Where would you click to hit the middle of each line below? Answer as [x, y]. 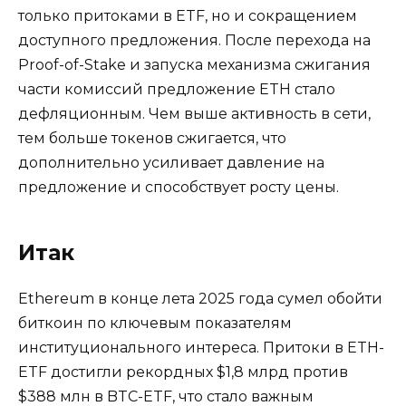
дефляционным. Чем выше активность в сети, [194, 113]
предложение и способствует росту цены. [179, 187]
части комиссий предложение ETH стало [177, 89]
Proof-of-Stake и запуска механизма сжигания [194, 64]
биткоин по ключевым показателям [155, 323]
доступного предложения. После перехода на [194, 40]
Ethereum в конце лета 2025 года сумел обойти [200, 298]
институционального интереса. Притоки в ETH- [201, 347]
